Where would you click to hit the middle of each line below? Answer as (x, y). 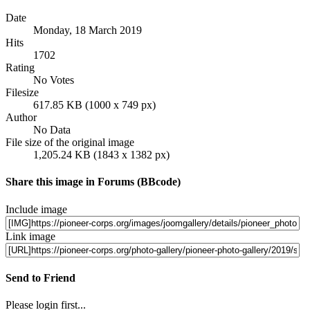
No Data (52, 129)
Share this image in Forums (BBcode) (93, 182)
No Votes (55, 80)
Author (21, 117)
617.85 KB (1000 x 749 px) (94, 104)
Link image (30, 236)
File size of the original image (70, 142)
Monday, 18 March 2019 (88, 30)
